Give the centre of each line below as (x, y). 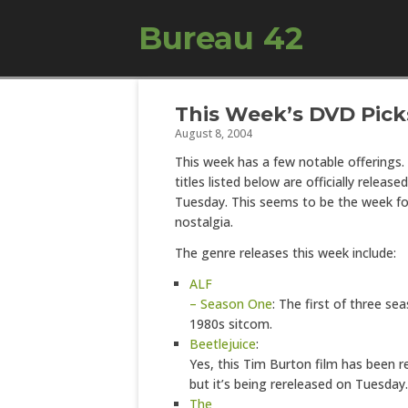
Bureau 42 (221, 38)
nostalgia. (204, 222)
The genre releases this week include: (286, 253)
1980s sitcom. (231, 324)
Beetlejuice (223, 344)
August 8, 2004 (214, 133)
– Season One (231, 304)
